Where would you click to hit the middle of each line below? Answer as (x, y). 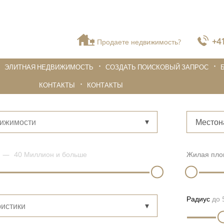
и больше (71, 154)
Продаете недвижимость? (139, 41)
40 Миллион (34, 154)
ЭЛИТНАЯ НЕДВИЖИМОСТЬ (49, 67)
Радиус (198, 199)
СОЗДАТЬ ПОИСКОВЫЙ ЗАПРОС (157, 67)
